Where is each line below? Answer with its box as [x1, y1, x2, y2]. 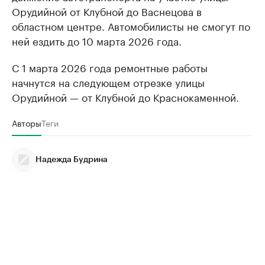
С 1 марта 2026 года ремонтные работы [12, 59, 208, 75]
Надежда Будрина [35, 156, 108, 164]
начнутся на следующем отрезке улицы [12, 74, 205, 90]
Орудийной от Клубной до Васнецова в [12, 3, 202, 19]
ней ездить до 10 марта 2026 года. [12, 33, 182, 49]
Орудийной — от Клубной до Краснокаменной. [12, 89, 239, 105]
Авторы [12, 116, 41, 130]
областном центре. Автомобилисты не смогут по [12, 18, 250, 34]
